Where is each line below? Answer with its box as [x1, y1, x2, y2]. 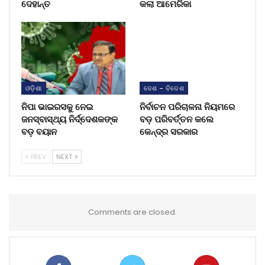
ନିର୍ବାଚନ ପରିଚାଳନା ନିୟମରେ [140, 101, 235, 114]
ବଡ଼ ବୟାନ [21, 125, 57, 138]
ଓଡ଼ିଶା [25, 83, 43, 93]
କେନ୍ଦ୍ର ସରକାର [140, 125, 198, 138]
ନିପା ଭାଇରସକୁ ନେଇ [21, 101, 93, 114]
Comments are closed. [88, 206, 177, 218]
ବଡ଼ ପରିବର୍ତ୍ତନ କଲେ [140, 113, 214, 126]
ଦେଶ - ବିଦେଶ [144, 83, 185, 93]
